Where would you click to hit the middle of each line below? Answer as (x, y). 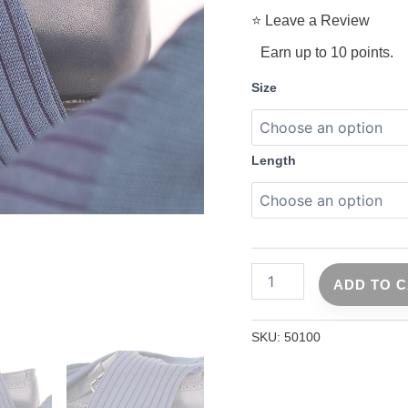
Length (274, 161)
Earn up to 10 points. (327, 53)
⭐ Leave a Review (311, 21)
